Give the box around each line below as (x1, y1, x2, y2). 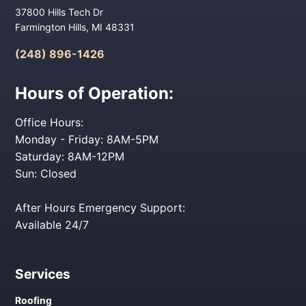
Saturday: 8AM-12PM (15, 150, 125, 164)
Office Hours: (15, 115, 84, 130)
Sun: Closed (15, 167, 77, 181)
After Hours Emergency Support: (15, 201, 186, 215)
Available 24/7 (15, 218, 89, 232)
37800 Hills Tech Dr (15, 6, 104, 18)
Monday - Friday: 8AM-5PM (15, 133, 159, 147)
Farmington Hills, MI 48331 (15, 21, 135, 33)
